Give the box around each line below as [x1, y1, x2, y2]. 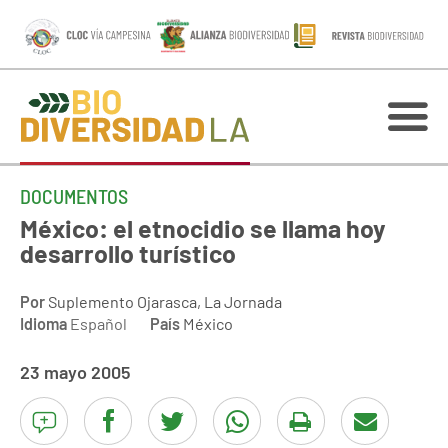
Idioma [20, 314, 67, 333]
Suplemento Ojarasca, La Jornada [48, 292, 282, 311]
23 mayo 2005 [20, 361, 131, 383]
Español [67, 314, 127, 333]
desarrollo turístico [20, 238, 236, 268]
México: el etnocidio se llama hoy [20, 213, 386, 243]
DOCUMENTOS [20, 184, 128, 208]
